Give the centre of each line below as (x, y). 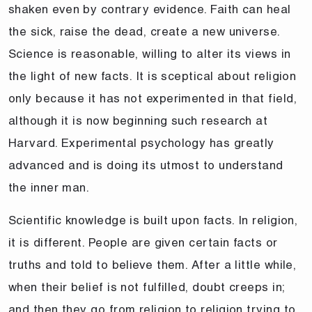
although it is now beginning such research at (138, 120)
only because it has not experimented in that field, (153, 98)
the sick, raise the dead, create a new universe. (144, 31)
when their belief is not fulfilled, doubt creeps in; (147, 287)
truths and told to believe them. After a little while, (153, 264)
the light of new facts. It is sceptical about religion (153, 76)
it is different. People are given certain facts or (143, 242)
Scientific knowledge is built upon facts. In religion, (153, 220)
